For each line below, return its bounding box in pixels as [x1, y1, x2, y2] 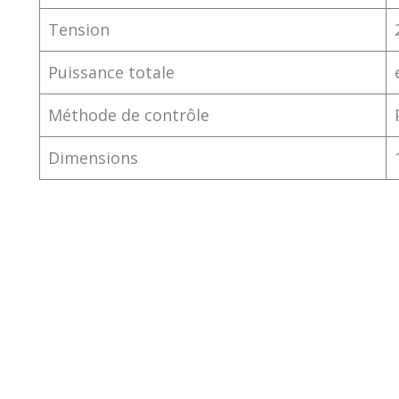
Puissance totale [48, 61, 175, 83]
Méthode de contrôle [48, 104, 209, 126]
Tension [48, 19, 110, 40]
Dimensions [48, 147, 138, 168]
